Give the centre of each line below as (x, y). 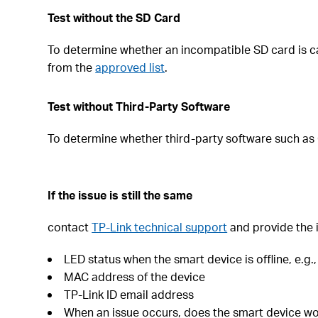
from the (72, 67)
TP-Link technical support (160, 227)
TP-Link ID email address (129, 294)
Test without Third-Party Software (139, 106)
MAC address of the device (135, 276)
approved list (130, 67)
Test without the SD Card (114, 17)
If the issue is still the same (120, 195)
